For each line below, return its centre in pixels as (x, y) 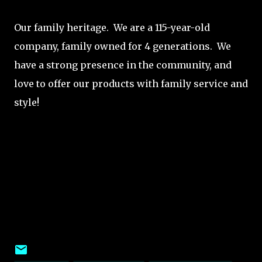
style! (27, 102)
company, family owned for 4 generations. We (123, 46)
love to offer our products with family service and (131, 84)
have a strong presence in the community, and (123, 65)
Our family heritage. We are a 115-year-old (112, 27)
